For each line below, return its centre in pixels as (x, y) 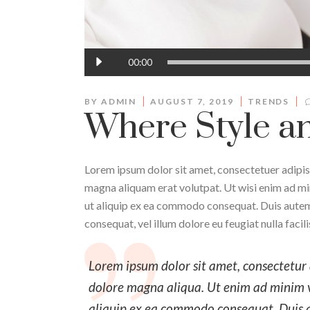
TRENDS (268, 101)
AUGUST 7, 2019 (192, 101)
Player (99, 73)
